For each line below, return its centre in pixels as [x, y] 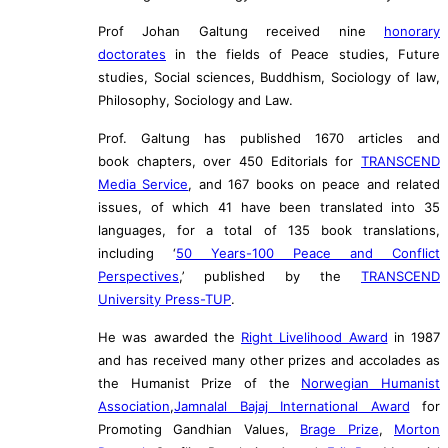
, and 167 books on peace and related [314, 183]
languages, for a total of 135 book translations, [269, 229]
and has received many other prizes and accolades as [269, 359]
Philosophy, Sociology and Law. [195, 100]
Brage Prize [339, 428]
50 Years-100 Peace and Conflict [308, 252]
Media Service [143, 183]
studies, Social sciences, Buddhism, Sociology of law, [269, 77]
